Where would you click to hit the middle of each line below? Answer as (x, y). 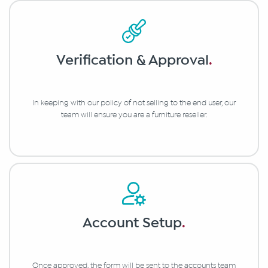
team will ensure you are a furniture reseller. (134, 115)
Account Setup (132, 223)
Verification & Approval (132, 60)
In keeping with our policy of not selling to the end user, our (134, 103)
